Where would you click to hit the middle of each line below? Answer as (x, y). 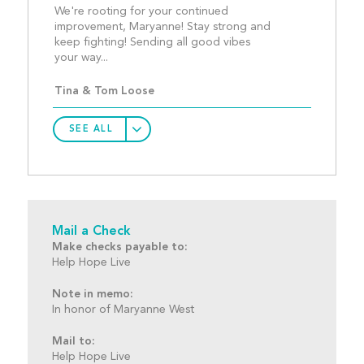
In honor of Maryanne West (123, 310)
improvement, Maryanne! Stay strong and (162, 27)
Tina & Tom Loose (104, 91)
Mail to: (73, 342)
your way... (225, 58)
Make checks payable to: (119, 247)
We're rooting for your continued (141, 12)
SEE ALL (91, 129)
